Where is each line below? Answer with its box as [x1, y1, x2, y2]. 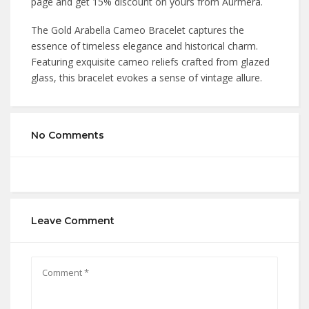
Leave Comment [31, 215, 114, 227]
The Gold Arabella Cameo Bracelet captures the [31, 23, 244, 37]
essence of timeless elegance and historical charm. [31, 39, 258, 52]
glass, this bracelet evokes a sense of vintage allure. [31, 71, 265, 84]
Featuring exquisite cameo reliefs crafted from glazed [31, 55, 270, 68]
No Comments [31, 129, 104, 141]
